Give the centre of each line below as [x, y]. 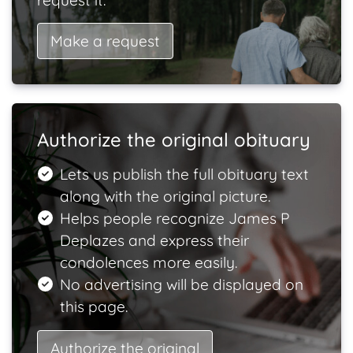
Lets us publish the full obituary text [184, 174]
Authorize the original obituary [174, 139]
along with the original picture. [165, 196]
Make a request [105, 41]
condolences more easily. [148, 262]
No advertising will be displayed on [181, 284]
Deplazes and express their [154, 240]
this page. [93, 307]
